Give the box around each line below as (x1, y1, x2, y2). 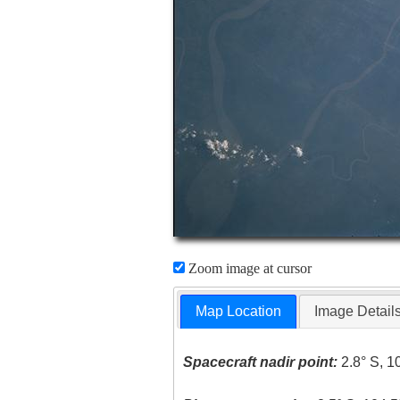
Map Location (196, 304, 282, 320)
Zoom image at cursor (184, 261, 312, 276)
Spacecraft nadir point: (183, 354, 338, 371)
